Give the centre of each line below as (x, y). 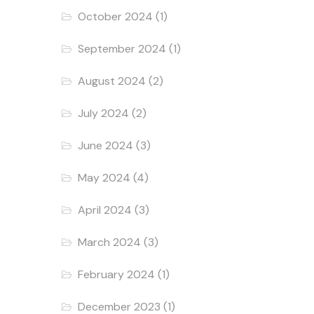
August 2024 (112, 81)
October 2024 (116, 16)
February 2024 (117, 274)
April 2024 (105, 210)
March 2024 (110, 242)
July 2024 (104, 113)
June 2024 (106, 145)
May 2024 (104, 177)
